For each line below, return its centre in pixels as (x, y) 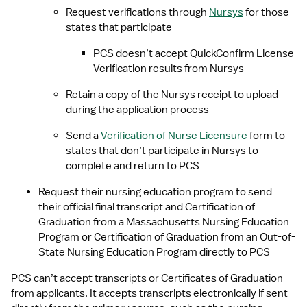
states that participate (119, 27)
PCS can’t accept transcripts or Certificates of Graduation (147, 278)
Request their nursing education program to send (155, 192)
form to (266, 136)
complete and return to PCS (133, 166)
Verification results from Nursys (169, 69)
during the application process (137, 110)
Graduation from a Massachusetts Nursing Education (164, 222)
